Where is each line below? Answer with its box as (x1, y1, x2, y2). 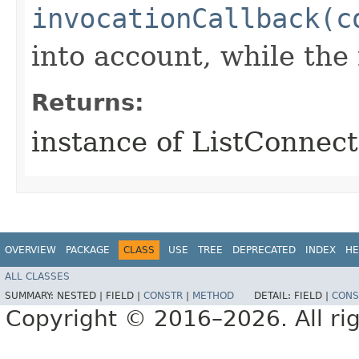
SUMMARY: (5, 290, 57, 302)
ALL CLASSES (5, 271, 70, 283)
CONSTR (143, 290, 183, 302)
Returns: (31, 88, 144, 116)
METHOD (192, 290, 234, 302)
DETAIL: (254, 290, 294, 302)
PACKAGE (66, 244, 110, 256)
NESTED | (57, 290, 106, 302)
